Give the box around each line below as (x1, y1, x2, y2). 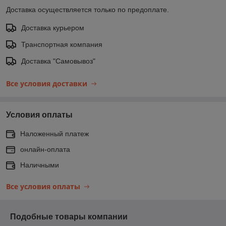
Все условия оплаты (6, 181, 80, 191)
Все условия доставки (6, 78, 87, 88)
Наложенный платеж (20, 129, 89, 138)
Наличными (20, 160, 59, 169)
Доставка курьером (21, 23, 84, 32)
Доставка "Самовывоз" (21, 56, 95, 65)
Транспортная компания (21, 40, 102, 48)
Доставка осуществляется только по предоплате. (6, 5, 169, 14)
